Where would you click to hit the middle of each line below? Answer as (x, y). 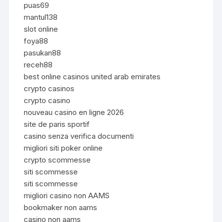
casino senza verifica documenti (79, 136)
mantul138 (41, 17)
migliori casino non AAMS (67, 195)
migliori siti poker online (63, 148)
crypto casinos (49, 88)
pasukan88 (43, 53)
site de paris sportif (57, 124)
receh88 (38, 64)
